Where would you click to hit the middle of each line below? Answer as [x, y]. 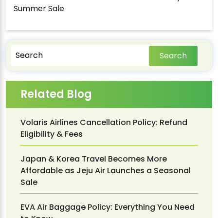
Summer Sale [39, 8]
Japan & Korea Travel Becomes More [94, 159]
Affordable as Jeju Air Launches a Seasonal [106, 170]
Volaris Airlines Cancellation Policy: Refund [104, 122]
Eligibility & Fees [52, 134]
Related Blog [56, 94]
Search [173, 55]
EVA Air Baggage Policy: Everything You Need [108, 207]
